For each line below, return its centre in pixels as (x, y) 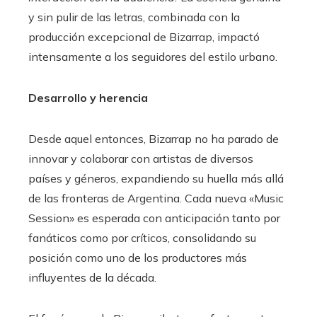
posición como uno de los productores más (138, 258)
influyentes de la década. (92, 278)
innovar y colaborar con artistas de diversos (141, 159)
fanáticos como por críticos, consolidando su (142, 238)
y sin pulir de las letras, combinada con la (134, 17)
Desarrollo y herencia (88, 98)
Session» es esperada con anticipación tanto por (154, 218)
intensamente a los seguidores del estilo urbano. (153, 57)
